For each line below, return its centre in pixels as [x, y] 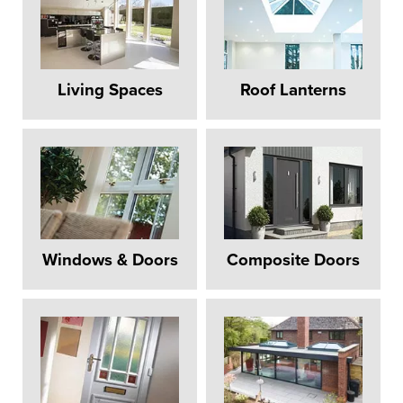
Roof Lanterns [293, 90]
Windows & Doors [110, 260]
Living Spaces [110, 90]
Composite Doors [293, 260]
